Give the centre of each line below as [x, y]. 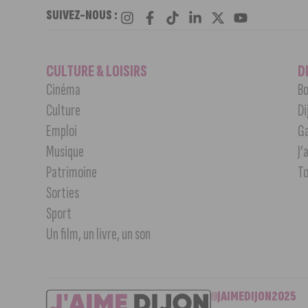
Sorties [63, 193]
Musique [65, 152]
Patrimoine [72, 173]
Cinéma [64, 90]
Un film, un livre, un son [99, 234]
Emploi [62, 131]
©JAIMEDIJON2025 [254, 297]
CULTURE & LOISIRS [97, 71]
